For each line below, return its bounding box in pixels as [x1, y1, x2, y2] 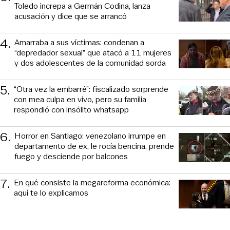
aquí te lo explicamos [14, 187, 88, 199]
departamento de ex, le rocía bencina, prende [14, 140, 174, 152]
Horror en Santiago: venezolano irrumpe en [14, 130, 166, 142]
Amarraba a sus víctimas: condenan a [14, 36, 144, 49]
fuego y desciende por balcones [14, 150, 128, 163]
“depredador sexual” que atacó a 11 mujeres [14, 47, 171, 59]
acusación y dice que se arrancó [14, 10, 127, 23]
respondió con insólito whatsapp [14, 104, 129, 116]
